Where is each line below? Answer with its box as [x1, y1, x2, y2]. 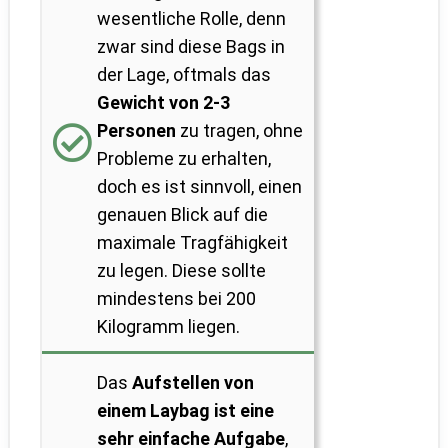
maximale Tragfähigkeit [97, 232, 288, 254]
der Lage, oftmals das [97, 64, 271, 86]
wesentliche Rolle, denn [97, 8, 286, 30]
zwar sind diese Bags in [97, 36, 285, 58]
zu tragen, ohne [176, 120, 303, 142]
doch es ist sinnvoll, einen [97, 176, 302, 198]
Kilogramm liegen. [97, 316, 240, 338]
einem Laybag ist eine [97, 400, 274, 422]
